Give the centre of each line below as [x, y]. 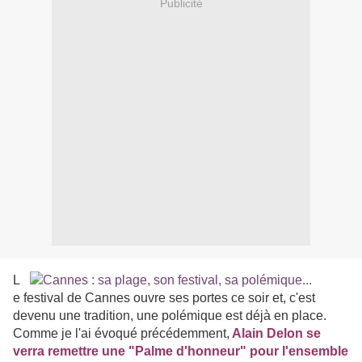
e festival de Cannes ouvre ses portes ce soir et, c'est [164, 298]
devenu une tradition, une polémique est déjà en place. [170, 316]
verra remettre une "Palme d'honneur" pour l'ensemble [181, 351]
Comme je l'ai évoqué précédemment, [121, 334]
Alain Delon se [275, 334]
